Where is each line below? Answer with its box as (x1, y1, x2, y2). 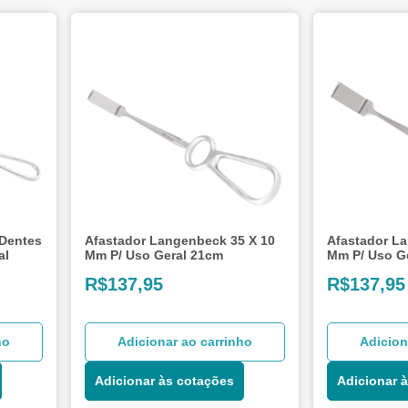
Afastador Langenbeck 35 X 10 (85, 232, 276, 248)
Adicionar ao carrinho (117, 333, 253, 349)
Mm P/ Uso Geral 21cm (85, 247, 224, 262)
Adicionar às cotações (95, 372, 235, 388)
